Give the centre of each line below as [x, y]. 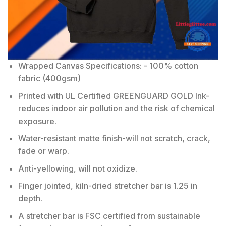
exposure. [37, 121]
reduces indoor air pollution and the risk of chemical [116, 108]
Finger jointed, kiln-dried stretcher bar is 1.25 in [107, 186]
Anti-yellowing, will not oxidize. [77, 168]
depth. [30, 199]
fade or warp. [43, 151]
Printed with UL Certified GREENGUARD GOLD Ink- [114, 96]
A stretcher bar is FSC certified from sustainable [109, 216]
